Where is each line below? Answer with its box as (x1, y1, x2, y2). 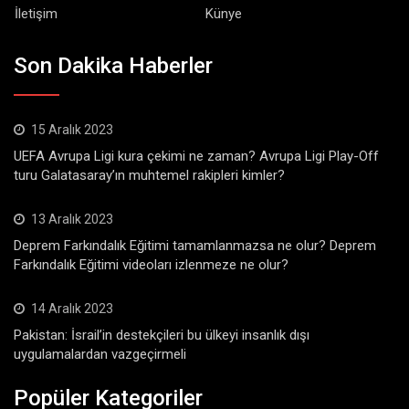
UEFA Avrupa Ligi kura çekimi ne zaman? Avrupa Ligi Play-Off (14, 148, 379, 165)
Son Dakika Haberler (14, 53, 213, 79)
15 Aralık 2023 (31, 122, 113, 138)
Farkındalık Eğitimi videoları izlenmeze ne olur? (14, 257, 288, 274)
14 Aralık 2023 (31, 301, 113, 317)
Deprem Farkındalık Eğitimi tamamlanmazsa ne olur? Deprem (14, 237, 376, 255)
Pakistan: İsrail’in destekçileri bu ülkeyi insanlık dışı (14, 327, 309, 344)
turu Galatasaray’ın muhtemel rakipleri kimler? (14, 167, 285, 184)
